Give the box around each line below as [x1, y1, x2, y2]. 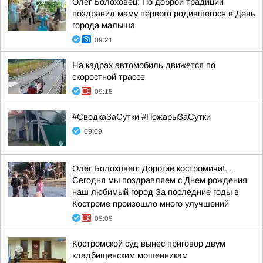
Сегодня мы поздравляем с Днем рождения [72, 176, 247, 185]
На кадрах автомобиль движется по [72, 60, 215, 70]
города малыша [72, 21, 135, 30]
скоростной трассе [72, 72, 145, 82]
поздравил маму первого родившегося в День [72, 9, 255, 18]
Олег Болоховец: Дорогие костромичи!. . [72, 164, 232, 173]
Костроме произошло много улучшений [72, 199, 229, 208]
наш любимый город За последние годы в [72, 187, 239, 197]
